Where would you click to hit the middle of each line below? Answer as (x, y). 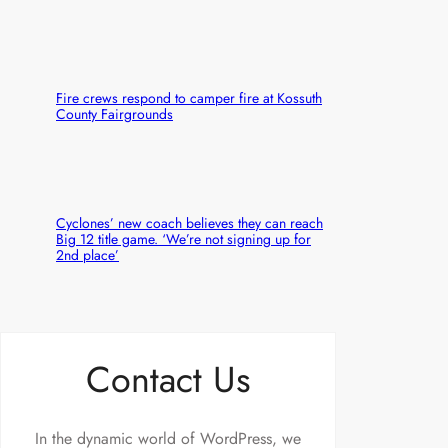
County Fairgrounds (114, 113)
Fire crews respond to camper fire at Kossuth (189, 97)
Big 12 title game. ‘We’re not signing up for (183, 239)
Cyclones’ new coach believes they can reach (189, 223)
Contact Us (168, 379)
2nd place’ (87, 255)
